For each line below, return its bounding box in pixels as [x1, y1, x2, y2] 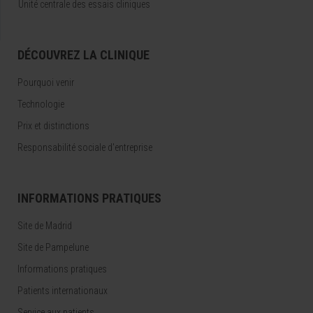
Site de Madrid [17, 220, 72, 232]
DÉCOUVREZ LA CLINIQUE [17, 48, 150, 63]
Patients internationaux [17, 285, 108, 297]
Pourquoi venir [17, 77, 74, 89]
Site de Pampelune [17, 242, 89, 254]
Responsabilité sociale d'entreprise [17, 142, 152, 154]
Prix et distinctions [17, 120, 89, 132]
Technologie [17, 99, 64, 110]
